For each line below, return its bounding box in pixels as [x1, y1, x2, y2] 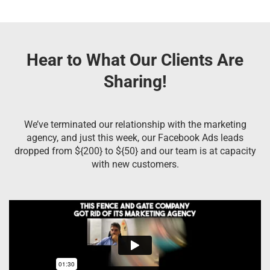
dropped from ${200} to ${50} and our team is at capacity [14, 145, 256, 157]
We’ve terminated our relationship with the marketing [24, 118, 246, 130]
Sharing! [103, 71, 167, 92]
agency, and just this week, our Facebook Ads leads [27, 131, 243, 143]
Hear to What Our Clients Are [27, 49, 243, 70]
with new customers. [91, 158, 179, 170]
